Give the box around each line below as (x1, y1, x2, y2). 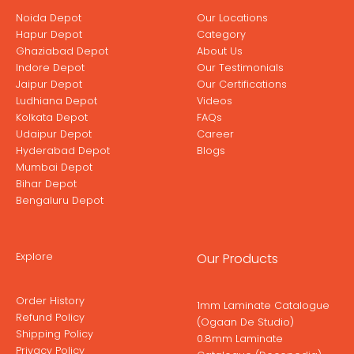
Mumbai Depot (16, 160, 92, 174)
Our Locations (197, 10, 268, 24)
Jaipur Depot (16, 77, 82, 91)
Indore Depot (16, 60, 85, 74)
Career (197, 126, 234, 141)
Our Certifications (197, 77, 287, 91)
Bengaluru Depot (16, 193, 104, 207)
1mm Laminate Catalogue (197, 298, 330, 312)
